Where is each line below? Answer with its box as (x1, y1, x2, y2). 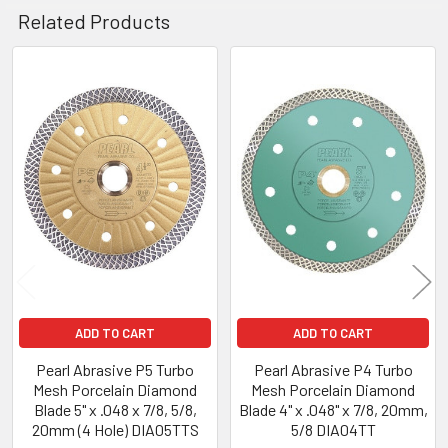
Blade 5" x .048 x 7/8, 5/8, (33, 400, 197, 420)
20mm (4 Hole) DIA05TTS (31, 420, 199, 440)
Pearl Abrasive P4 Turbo (253, 360, 413, 380)
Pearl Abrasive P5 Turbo (36, 360, 194, 380)
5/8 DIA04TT (290, 420, 376, 440)
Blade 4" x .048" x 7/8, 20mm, (238, 400, 428, 420)
